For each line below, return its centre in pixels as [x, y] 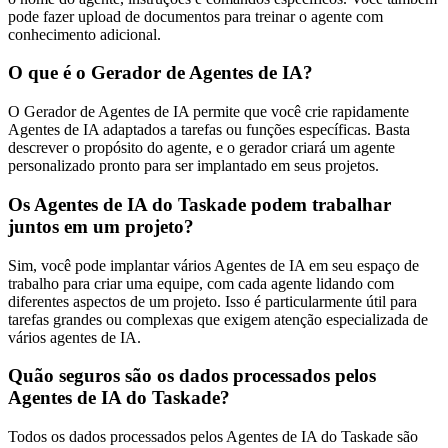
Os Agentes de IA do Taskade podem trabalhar [199, 204]
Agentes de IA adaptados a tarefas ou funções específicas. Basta [209, 130]
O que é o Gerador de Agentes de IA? [160, 73]
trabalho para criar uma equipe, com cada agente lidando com [201, 283]
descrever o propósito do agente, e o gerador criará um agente [201, 148]
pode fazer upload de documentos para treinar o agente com [195, 16]
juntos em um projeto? [101, 226]
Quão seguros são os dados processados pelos [192, 376]
